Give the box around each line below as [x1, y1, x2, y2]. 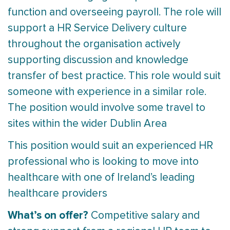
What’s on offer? [8, 209, 91, 222]
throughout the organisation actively [8, 39, 180, 50]
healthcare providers [8, 188, 107, 199]
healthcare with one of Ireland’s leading [8, 172, 195, 183]
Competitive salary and [91, 210, 200, 221]
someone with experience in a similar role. [8, 86, 206, 98]
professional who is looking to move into [8, 156, 199, 167]
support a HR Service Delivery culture [8, 23, 187, 34]
